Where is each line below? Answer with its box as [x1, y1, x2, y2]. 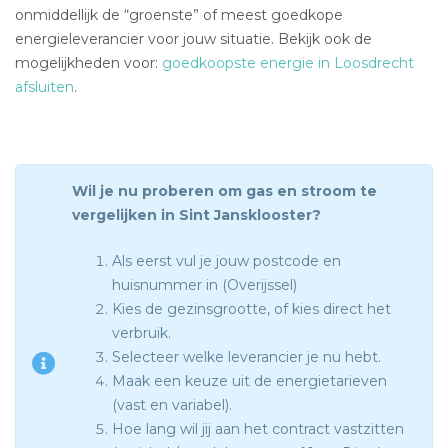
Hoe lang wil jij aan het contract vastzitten [112, 420, 404, 439]
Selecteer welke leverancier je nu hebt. [112, 348, 381, 367]
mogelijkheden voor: [15, 54, 162, 73]
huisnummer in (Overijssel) [112, 276, 297, 295]
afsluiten [15, 78, 74, 97]
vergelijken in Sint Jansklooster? [72, 206, 321, 225]
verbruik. [112, 324, 171, 343]
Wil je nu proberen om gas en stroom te [72, 182, 377, 201]
